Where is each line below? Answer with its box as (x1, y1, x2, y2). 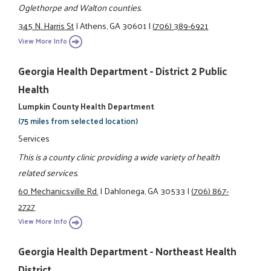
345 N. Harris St (18, 18, 74, 34)
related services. (18, 164, 79, 180)
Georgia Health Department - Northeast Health (18, 242, 237, 261)
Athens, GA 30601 (80, 18, 147, 34)
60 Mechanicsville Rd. (18, 182, 99, 198)
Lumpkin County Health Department (18, 99, 155, 113)
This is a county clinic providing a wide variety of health (18, 148, 220, 165)
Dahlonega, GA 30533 (104, 182, 186, 198)
